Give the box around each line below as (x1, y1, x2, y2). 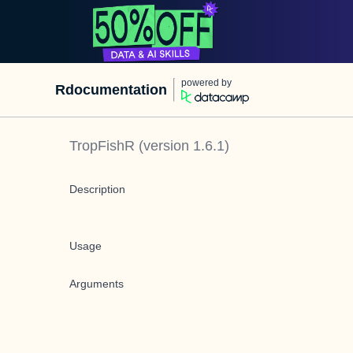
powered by (181, 77, 232, 88)
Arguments (69, 277, 124, 290)
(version (135, 138, 193, 154)
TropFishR (69, 138, 135, 154)
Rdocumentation (55, 82, 167, 98)
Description (69, 183, 125, 195)
